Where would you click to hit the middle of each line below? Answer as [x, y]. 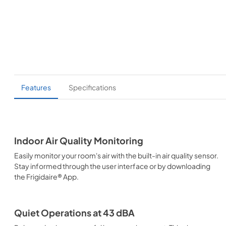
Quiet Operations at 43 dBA [74, 213]
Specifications [92, 87]
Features [36, 87]
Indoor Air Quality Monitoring [79, 141]
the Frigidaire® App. [46, 177]
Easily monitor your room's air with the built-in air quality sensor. [116, 155]
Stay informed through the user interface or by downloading [112, 166]
